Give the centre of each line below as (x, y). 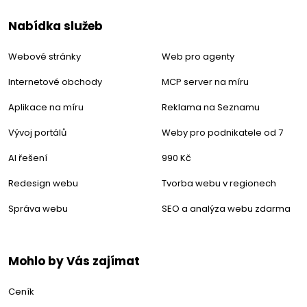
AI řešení (28, 158)
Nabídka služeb (56, 26)
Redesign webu (43, 184)
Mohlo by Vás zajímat (74, 261)
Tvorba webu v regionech (219, 184)
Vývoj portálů (37, 133)
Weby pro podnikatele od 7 (222, 133)
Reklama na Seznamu (211, 108)
